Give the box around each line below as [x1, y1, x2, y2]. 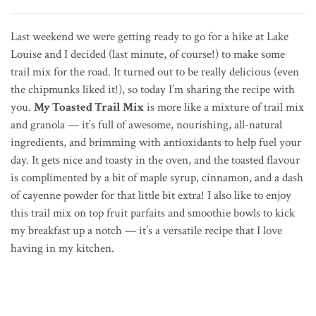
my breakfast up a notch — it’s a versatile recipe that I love [11, 222, 282, 238]
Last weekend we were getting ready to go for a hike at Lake [11, 28, 288, 44]
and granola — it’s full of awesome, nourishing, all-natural [11, 116, 282, 133]
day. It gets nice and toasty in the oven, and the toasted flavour [11, 152, 300, 168]
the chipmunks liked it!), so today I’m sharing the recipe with [11, 81, 295, 97]
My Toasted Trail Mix [34, 99, 144, 115]
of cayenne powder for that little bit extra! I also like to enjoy [11, 187, 291, 203]
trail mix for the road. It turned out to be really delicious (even [11, 63, 299, 80]
